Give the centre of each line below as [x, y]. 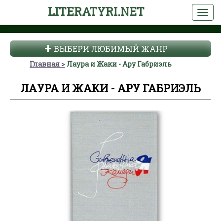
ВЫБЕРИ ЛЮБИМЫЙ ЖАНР [110, 49]
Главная [45, 64]
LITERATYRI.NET [96, 11]
